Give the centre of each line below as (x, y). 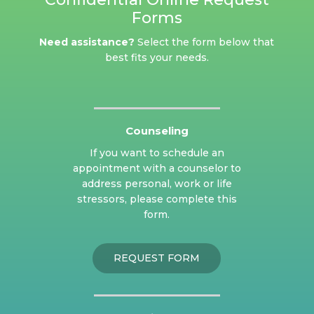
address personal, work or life (157, 183)
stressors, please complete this (157, 199)
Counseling (157, 130)
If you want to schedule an (157, 152)
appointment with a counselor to (157, 168)
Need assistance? (87, 42)
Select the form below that (205, 42)
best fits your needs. (157, 57)
